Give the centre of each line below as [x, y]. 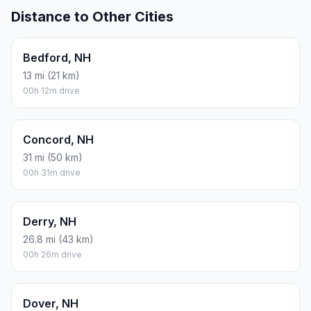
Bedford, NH [57, 57]
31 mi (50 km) [53, 157]
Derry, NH [50, 221]
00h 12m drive [51, 90]
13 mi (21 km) [51, 75]
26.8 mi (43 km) [58, 239]
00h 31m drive [52, 172]
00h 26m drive [52, 254]
